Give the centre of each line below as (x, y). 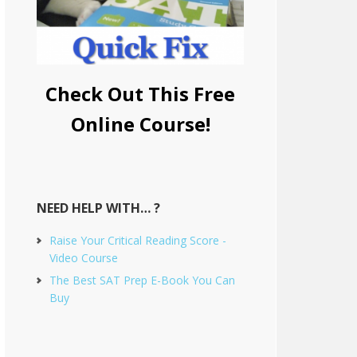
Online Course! (140, 124)
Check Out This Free (140, 94)
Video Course (84, 258)
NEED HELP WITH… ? (98, 208)
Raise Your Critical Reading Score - (138, 241)
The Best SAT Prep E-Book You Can (142, 280)
